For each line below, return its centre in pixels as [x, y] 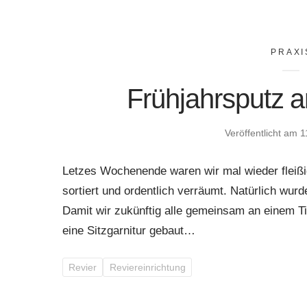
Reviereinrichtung [147, 267]
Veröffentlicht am [262, 133]
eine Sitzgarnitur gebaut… [128, 230]
